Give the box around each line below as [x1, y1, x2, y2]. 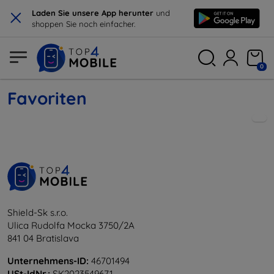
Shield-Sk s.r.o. [7, 207, 68, 218]
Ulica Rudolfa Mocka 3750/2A [7, 220, 135, 231]
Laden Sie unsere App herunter [32, 8, 156, 18]
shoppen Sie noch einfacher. [32, 19, 135, 29]
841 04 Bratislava [7, 232, 79, 244]
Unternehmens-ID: [7, 255, 89, 267]
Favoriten [7, 87, 87, 109]
